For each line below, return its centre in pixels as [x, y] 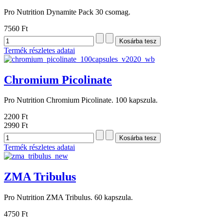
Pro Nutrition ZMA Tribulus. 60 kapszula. [68, 198]
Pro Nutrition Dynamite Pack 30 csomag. [67, 12]
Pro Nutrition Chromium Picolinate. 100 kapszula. [81, 100]
